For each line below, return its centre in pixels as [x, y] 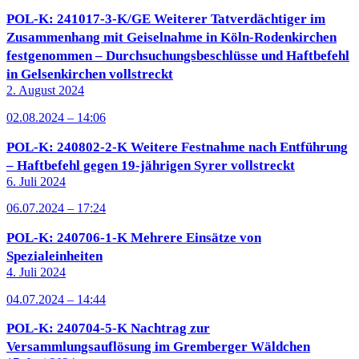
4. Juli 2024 [36, 272]
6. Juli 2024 [36, 181]
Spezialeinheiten [54, 256]
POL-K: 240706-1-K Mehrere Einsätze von [134, 237]
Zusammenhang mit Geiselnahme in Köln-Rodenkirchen [171, 38]
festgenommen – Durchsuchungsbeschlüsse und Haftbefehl [178, 56]
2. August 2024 [45, 91]
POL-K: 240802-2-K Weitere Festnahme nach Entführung [177, 147]
